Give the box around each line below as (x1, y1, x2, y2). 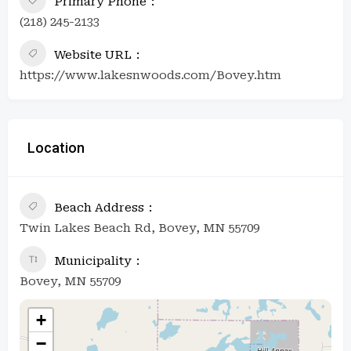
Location (27, 139, 85, 156)
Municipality (54, 253, 132, 268)
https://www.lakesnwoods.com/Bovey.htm (20, 67, 281, 82)
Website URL (54, 47, 132, 62)
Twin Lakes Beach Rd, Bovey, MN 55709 (20, 220, 259, 235)
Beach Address (54, 200, 144, 215)
